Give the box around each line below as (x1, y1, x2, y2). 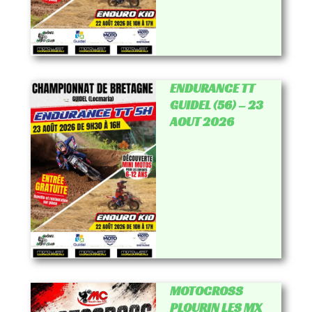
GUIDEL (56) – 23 (169, 96, 263, 113)
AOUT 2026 (169, 113, 234, 130)
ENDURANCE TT (169, 79, 255, 96)
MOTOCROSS (169, 282, 243, 299)
